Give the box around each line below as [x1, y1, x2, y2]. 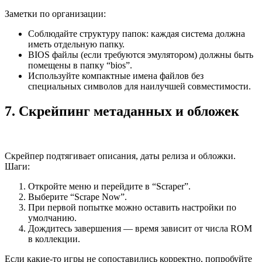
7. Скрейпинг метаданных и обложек [5, 104, 239, 119]
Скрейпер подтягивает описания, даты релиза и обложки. [5, 151, 236, 161]
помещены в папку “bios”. [28, 60, 132, 71]
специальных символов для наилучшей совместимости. [28, 81, 251, 92]
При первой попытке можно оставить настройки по [28, 202, 236, 213]
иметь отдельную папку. [28, 39, 125, 50]
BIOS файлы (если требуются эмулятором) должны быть [28, 50, 253, 60]
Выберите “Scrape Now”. [28, 192, 127, 202]
